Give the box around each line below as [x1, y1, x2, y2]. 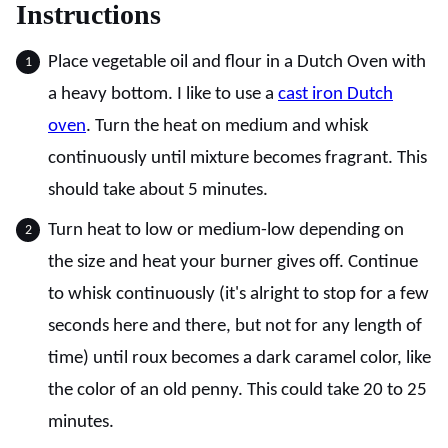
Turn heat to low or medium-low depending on [48, 221, 404, 240]
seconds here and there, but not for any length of [48, 317, 422, 336]
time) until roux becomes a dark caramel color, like [48, 349, 431, 368]
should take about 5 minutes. [48, 181, 268, 200]
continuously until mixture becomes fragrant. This [48, 149, 427, 168]
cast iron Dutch [278, 85, 393, 104]
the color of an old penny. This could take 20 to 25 [48, 381, 427, 400]
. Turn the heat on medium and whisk [86, 117, 369, 136]
